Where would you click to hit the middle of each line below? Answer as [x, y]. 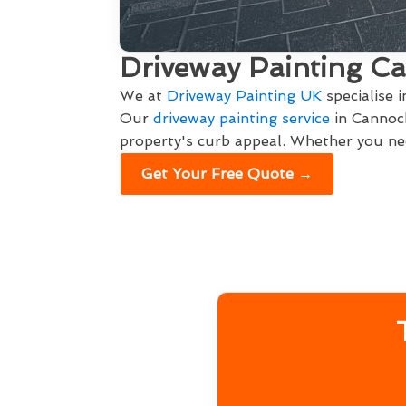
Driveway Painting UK [244, 96]
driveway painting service [242, 118]
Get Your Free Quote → [227, 174]
